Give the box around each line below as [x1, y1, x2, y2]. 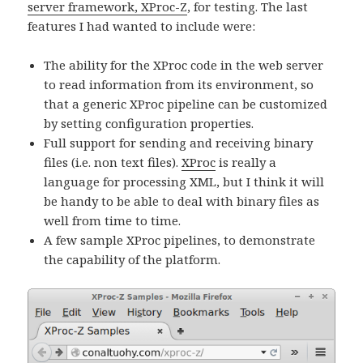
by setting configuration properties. [44, 114, 254, 131]
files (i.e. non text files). [44, 153, 182, 170]
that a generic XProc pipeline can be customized [44, 95, 328, 112]
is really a [216, 153, 277, 170]
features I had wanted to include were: [28, 17, 256, 34]
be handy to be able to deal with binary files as [44, 192, 320, 209]
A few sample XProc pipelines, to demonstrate [44, 231, 316, 248]
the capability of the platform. [44, 250, 221, 267]
